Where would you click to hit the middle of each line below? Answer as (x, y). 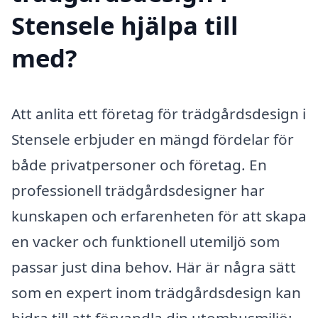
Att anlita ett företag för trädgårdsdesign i (159, 113)
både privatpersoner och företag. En (139, 164)
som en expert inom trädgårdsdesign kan (156, 292)
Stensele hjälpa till (125, 25)
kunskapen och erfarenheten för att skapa (159, 215)
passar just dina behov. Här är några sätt (154, 267)
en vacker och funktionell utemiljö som (146, 241)
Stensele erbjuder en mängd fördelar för (153, 139)
